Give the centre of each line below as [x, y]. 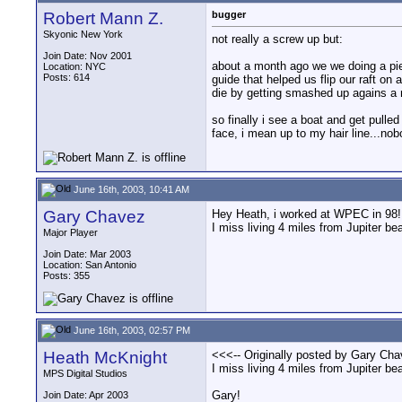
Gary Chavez [94, 217]
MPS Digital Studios [85, 373]
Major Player [70, 232]
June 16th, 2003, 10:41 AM [130, 189]
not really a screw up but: [277, 39]
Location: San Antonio [90, 265]
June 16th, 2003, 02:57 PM [131, 330]
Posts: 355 [66, 275]
